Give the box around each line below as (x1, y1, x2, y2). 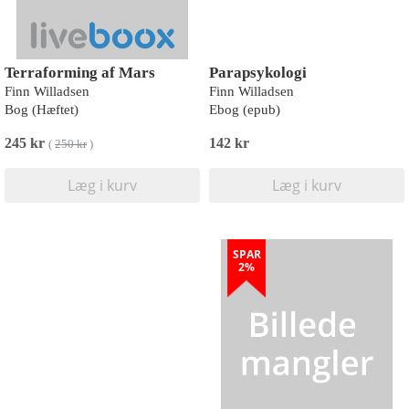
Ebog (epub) (209, 102, 280, 117)
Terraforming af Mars (5, 64, 155, 81)
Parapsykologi (209, 64, 307, 81)
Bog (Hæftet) (5, 102, 79, 117)
